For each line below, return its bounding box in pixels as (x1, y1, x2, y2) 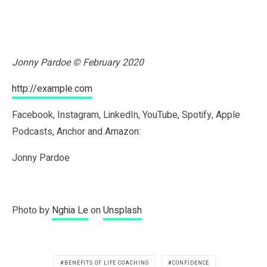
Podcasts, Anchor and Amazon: (12, 124, 141, 139)
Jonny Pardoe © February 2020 (12, 55, 144, 70)
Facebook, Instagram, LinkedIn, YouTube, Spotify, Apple (12, 107, 240, 122)
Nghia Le (52, 203, 88, 218)
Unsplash (103, 203, 142, 218)
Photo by (12, 203, 52, 218)
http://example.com (12, 81, 92, 96)
